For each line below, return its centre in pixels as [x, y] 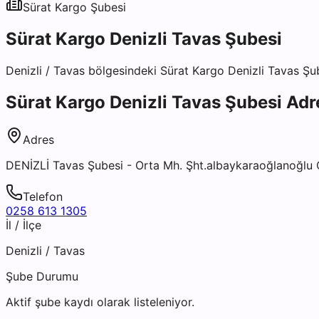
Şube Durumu [42, 276]
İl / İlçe [23, 225]
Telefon [43, 196]
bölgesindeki [122, 70]
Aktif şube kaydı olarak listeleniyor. [100, 302]
